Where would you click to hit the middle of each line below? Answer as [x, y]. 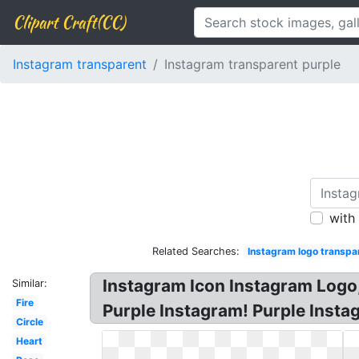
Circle [29, 322]
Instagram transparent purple [252, 64]
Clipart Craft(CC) [69, 22]
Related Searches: [196, 251]
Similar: [30, 283]
